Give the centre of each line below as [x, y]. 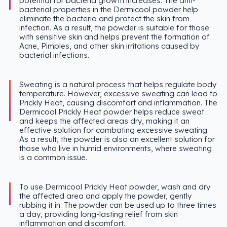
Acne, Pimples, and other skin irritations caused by [109, 46]
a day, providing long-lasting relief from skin [98, 214]
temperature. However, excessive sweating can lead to [118, 94]
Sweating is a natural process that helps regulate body [118, 85]
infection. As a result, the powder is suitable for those [114, 28]
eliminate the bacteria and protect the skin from [104, 19]
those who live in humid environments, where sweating [115, 148]
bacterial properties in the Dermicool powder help [108, 10]
